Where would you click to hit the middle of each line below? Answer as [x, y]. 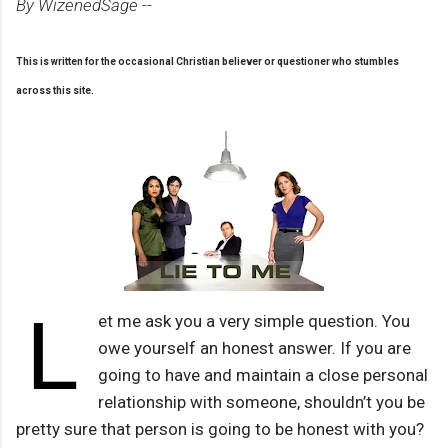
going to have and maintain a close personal [262, 375]
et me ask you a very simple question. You [253, 321]
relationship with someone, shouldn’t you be [261, 402]
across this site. [55, 91]
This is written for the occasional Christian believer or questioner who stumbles [207, 62]
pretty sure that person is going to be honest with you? [220, 429]
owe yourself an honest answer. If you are [254, 348]
